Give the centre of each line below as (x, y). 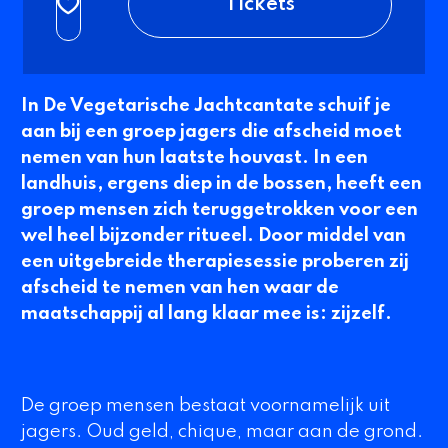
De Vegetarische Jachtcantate (178, 106)
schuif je (352, 106)
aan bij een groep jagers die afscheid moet (211, 132)
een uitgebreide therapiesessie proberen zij (214, 262)
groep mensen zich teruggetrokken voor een (219, 210)
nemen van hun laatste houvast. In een (194, 158)
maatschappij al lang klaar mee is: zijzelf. (210, 314)
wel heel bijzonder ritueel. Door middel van (213, 236)
